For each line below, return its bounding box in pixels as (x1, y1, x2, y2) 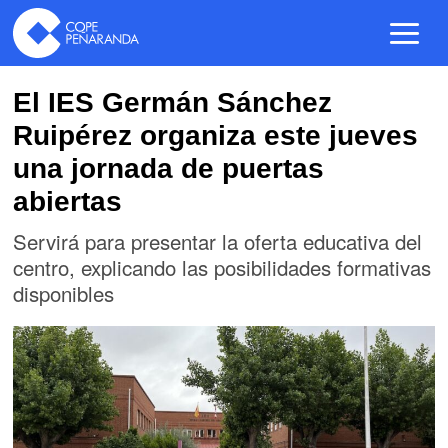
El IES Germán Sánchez (13, 87, 333, 118)
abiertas (13, 186, 123, 217)
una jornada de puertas (13, 153, 325, 184)
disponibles (13, 278, 115, 308)
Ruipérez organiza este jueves (13, 120, 419, 151)
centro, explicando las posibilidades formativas (13, 252, 432, 282)
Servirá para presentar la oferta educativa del (13, 226, 423, 256)
